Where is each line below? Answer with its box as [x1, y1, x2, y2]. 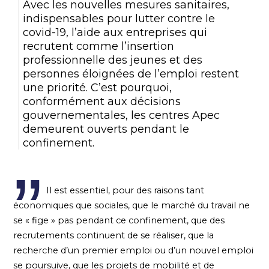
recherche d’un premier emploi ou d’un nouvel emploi [13, 244, 254, 256]
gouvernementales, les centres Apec [23, 109, 220, 122]
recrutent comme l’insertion [23, 40, 175, 53]
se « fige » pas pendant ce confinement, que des [13, 214, 225, 226]
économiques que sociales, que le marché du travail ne [13, 199, 250, 211]
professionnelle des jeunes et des [23, 53, 203, 67]
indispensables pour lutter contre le [23, 12, 216, 25]
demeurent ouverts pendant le [23, 122, 190, 136]
